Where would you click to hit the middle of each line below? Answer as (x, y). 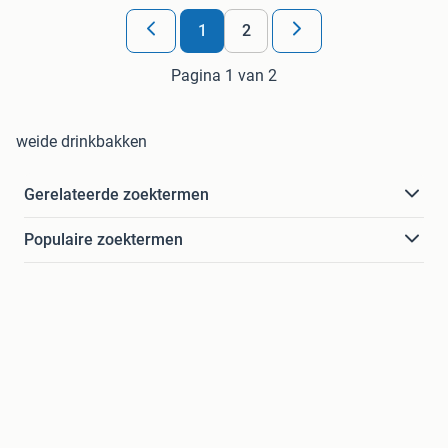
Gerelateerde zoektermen (116, 194)
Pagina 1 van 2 (224, 75)
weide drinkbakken (81, 141)
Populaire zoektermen (103, 239)
